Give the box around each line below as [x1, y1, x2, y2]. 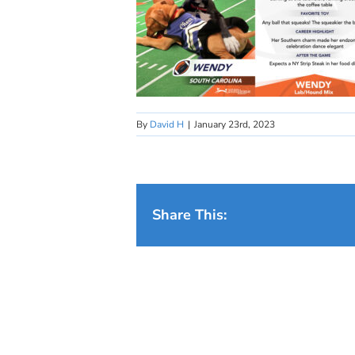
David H [150, 118, 184, 131]
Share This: [152, 205, 227, 224]
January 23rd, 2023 [194, 118, 275, 131]
